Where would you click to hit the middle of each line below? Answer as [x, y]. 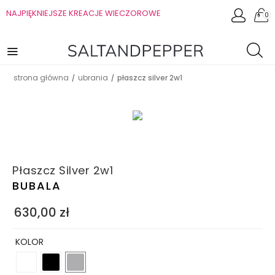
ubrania [93, 78]
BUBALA [37, 186]
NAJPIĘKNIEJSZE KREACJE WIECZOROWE [83, 13]
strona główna [41, 78]
